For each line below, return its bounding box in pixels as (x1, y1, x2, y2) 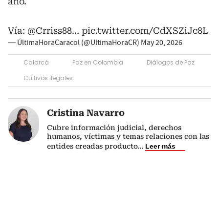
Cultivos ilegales (23, 74, 73, 82)
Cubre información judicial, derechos (47, 124, 181, 131)
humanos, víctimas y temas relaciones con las (47, 132, 209, 140)
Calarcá (23, 58, 49, 66)
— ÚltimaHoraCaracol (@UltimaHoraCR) (8, 38, 141, 47)
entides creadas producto (47, 142, 137, 150)
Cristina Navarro (47, 108, 125, 118)
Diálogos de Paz (147, 58, 195, 66)
